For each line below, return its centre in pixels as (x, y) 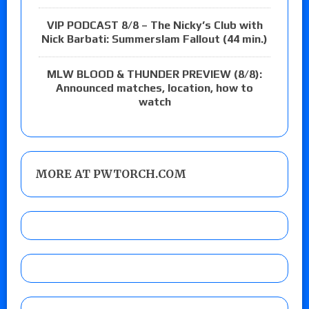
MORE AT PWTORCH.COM (111, 173)
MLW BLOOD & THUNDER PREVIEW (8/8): (154, 74)
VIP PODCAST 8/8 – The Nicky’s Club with (154, 25)
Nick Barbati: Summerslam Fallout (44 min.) (154, 39)
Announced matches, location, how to (154, 88)
